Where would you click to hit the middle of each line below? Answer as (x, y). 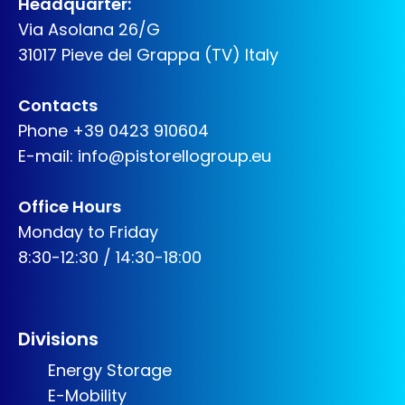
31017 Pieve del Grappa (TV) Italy (148, 55)
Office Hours (70, 207)
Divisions (58, 339)
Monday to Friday (88, 232)
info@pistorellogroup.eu (174, 156)
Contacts (58, 105)
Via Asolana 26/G (89, 29)
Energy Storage (107, 370)
